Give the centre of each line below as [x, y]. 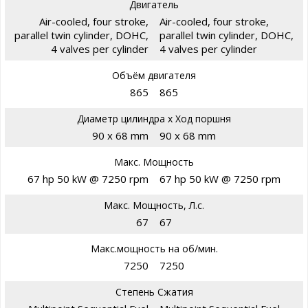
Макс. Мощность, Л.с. [154, 206]
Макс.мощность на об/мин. [154, 249]
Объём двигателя [154, 76]
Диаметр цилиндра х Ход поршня [154, 119]
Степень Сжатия [154, 292]
